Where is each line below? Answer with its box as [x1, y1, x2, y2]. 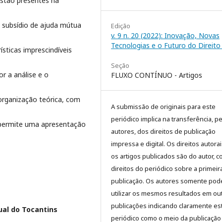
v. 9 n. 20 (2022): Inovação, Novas [111, 30, 220, 40]
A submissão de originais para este [111, 102, 216, 111]
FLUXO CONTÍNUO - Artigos [111, 70, 202, 80]
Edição [111, 21, 130, 30]
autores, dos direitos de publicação [111, 126, 216, 136]
